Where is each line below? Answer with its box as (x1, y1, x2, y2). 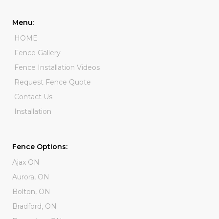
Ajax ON (12, 157, 40, 167)
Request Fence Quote (14, 77, 91, 87)
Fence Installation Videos (14, 63, 100, 72)
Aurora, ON (12, 172, 49, 181)
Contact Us (14, 92, 52, 101)
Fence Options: (12, 142, 67, 151)
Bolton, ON (12, 187, 50, 196)
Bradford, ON (12, 201, 57, 211)
